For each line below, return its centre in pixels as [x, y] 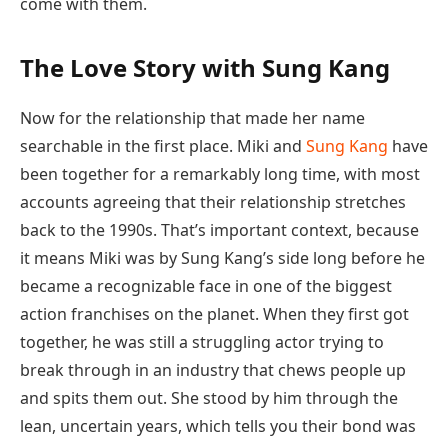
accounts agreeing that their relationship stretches [213, 202]
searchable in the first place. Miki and [163, 146]
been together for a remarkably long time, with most [220, 174]
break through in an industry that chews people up [213, 370]
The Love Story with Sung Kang [205, 68]
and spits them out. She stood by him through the [209, 398]
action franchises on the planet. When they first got [214, 314]
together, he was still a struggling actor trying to [202, 342]
